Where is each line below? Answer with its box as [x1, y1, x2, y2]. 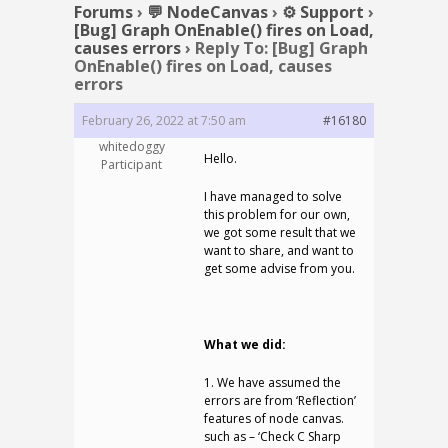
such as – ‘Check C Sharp [204, 428, 341, 445]
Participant [101, 156, 162, 173]
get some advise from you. [204, 260, 355, 277]
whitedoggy [98, 138, 165, 155]
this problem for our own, [204, 206, 350, 223]
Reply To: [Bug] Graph [195, 37, 368, 59]
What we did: [204, 336, 286, 353]
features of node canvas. [204, 410, 344, 427]
